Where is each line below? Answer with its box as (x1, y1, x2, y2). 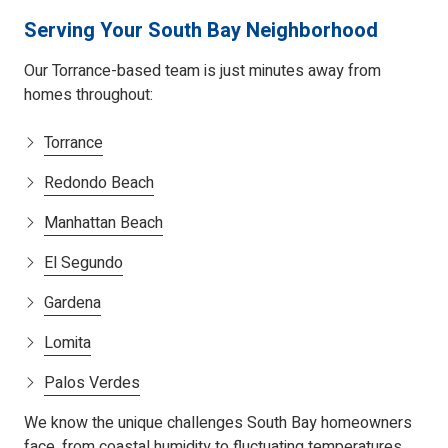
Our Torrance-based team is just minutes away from (24, 59, 381, 84)
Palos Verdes (44, 371, 140, 396)
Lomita (44, 331, 91, 356)
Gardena (44, 291, 101, 316)
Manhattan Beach (44, 211, 163, 236)
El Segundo (44, 251, 123, 276)
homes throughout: (24, 83, 153, 108)
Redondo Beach (44, 171, 154, 196)
